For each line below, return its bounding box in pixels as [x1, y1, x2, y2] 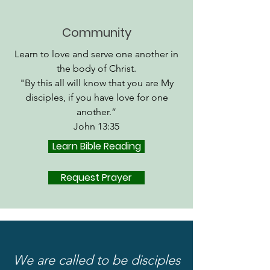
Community [61, 24, 131, 41]
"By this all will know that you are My [19, 77, 174, 89]
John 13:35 [74, 120, 119, 132]
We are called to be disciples [13, 251, 180, 268]
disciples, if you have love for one [25, 91, 168, 103]
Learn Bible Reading [52, 139, 141, 153]
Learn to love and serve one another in [14, 48, 178, 60]
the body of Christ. [57, 62, 136, 74]
